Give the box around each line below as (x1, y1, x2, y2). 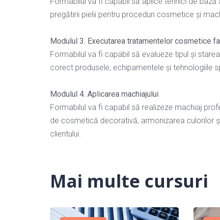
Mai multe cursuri (50, 168, 208, 193)
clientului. (50, 129, 81, 138)
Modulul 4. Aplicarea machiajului (50, 89, 159, 99)
